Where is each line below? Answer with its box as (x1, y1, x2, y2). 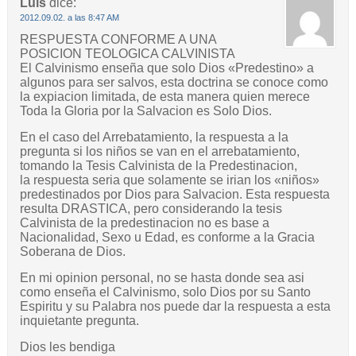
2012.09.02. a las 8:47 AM (19, 13, 119, 23)
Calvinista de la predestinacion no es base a (19, 216, 269, 230)
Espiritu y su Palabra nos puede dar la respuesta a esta (19, 300, 331, 314)
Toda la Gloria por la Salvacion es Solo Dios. (19, 104, 272, 118)
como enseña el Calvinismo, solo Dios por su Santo (19, 285, 311, 300)
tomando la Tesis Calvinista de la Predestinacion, (19, 159, 297, 173)
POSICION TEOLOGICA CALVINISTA (19, 47, 235, 61)
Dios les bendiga (19, 340, 115, 354)
